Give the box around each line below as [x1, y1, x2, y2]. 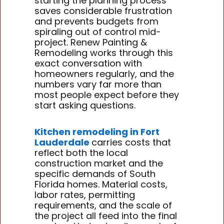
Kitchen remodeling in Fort [34, 125, 160, 138]
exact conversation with [34, 57, 142, 70]
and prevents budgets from [34, 15, 159, 28]
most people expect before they [34, 88, 179, 101]
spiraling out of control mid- [34, 25, 161, 38]
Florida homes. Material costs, [34, 177, 168, 190]
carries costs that [91, 135, 171, 148]
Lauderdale [34, 135, 90, 148]
